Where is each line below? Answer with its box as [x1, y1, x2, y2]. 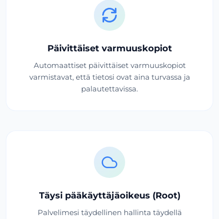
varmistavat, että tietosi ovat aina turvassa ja [29, 72, 190, 82]
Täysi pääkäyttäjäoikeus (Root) [39, 189, 180, 201]
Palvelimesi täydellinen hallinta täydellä [37, 207, 182, 217]
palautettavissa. [81, 84, 138, 93]
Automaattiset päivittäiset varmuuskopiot [33, 60, 186, 70]
